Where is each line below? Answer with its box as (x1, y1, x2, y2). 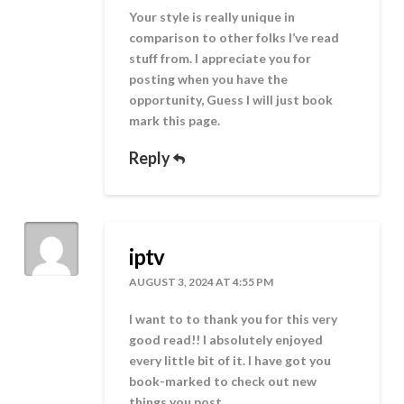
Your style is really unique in (129, 8, 296, 24)
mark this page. (129, 112, 221, 128)
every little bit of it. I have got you (129, 352, 332, 368)
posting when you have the (129, 70, 289, 87)
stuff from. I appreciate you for (129, 50, 312, 66)
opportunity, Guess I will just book (129, 91, 334, 107)
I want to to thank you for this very (129, 310, 338, 326)
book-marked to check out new (129, 372, 317, 389)
